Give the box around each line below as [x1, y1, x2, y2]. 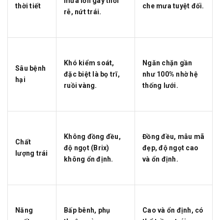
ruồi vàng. [64, 82, 97, 89]
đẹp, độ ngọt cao [142, 144, 198, 152]
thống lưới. [142, 82, 178, 89]
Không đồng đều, [64, 133, 121, 140]
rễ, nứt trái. [64, 8, 102, 16]
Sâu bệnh [15, 64, 46, 72]
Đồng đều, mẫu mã [142, 133, 204, 140]
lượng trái [15, 149, 48, 157]
